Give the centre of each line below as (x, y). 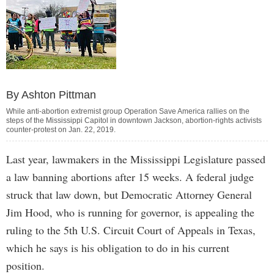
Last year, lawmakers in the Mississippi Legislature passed (136, 159)
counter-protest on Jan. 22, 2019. (61, 130)
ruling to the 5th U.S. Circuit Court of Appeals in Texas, (131, 230)
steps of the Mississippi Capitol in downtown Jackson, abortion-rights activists (134, 120)
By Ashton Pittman (51, 95)
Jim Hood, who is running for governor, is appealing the (130, 212)
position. (25, 265)
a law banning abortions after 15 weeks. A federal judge (130, 177)
